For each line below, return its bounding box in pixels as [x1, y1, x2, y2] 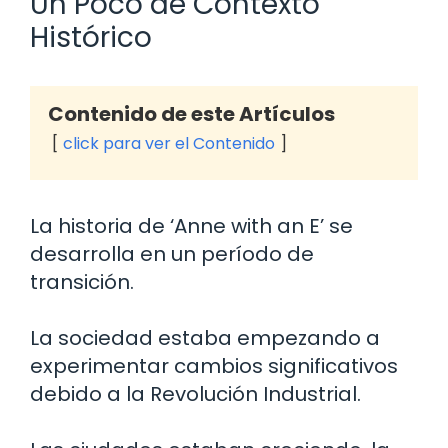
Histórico [30, 17, 152, 57]
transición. [30, 267, 134, 296]
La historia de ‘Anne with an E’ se [30, 211, 353, 240]
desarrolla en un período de [30, 239, 314, 268]
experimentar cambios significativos [30, 351, 398, 380]
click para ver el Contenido [63, 131, 275, 155]
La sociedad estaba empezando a [30, 323, 380, 352]
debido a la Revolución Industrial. [30, 379, 361, 408]
